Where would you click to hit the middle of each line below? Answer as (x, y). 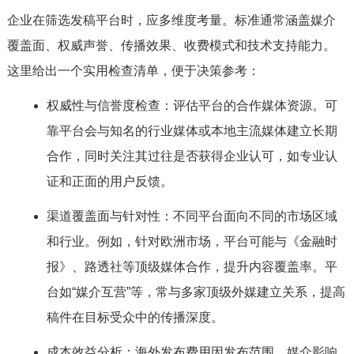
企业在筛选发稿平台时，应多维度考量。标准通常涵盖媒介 (171, 20)
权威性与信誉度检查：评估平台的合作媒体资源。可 (192, 105)
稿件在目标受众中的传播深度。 (135, 317)
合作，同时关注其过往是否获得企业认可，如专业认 (192, 156)
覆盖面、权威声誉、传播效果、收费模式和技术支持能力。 (171, 45)
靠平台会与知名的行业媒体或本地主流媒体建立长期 (192, 131)
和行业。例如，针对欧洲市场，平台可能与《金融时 (192, 241)
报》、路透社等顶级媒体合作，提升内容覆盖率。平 (192, 267)
